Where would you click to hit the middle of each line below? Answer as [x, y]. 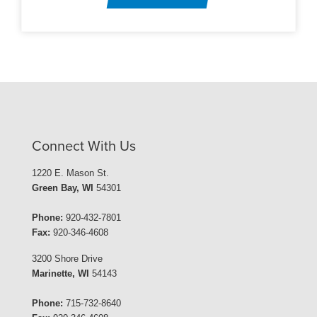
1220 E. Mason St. [70, 173]
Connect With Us [84, 146]
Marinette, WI [60, 273]
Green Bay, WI [63, 188]
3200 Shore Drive [67, 259]
